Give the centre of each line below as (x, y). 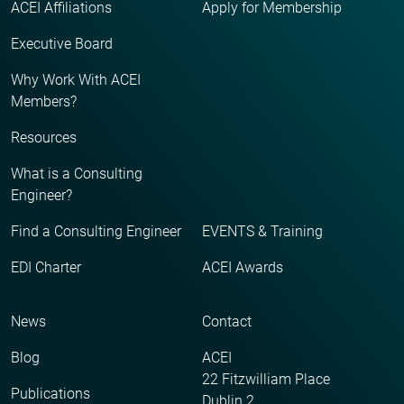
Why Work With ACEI (76, 79)
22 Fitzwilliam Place (266, 379)
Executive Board (62, 43)
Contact (227, 321)
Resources (44, 137)
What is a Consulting (77, 173)
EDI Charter (46, 267)
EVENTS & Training (262, 231)
